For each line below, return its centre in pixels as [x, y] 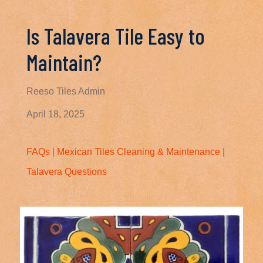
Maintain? [64, 62]
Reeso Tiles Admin [65, 91]
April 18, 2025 [55, 114]
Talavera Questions [66, 172]
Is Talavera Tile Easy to [115, 36]
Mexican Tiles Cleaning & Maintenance [138, 152]
